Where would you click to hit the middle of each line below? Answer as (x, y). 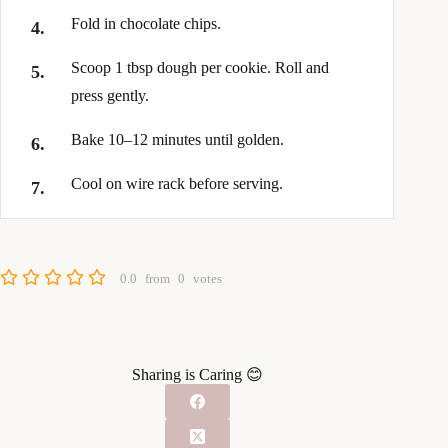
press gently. (110, 95)
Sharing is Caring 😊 (197, 374)
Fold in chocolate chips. (146, 23)
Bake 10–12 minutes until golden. (177, 139)
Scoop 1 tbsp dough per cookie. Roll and (200, 67)
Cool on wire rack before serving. (177, 183)
